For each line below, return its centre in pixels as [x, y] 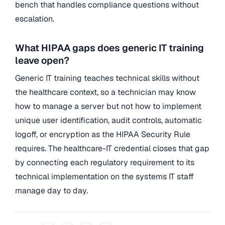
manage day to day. [51, 191]
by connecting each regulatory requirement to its [105, 163]
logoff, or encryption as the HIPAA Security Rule [103, 135]
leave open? [42, 60]
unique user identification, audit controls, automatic [108, 121]
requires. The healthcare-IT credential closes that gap [112, 149]
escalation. [35, 19]
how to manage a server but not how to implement [108, 106]
